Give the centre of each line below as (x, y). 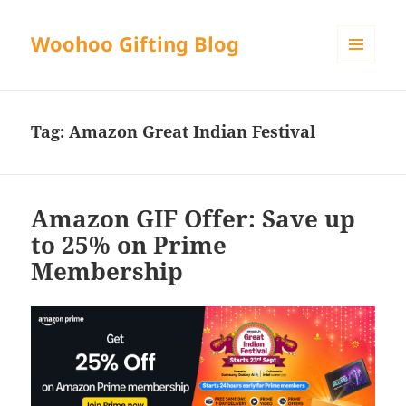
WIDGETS (363, 101)
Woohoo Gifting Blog (135, 44)
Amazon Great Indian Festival (193, 132)
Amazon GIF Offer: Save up (193, 219)
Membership (107, 271)
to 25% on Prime (129, 245)
